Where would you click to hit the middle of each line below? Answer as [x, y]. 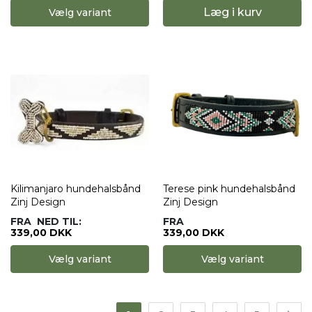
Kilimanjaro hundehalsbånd [76, 189]
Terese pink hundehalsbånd [229, 189]
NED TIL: [59, 221]
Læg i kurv [232, 12]
